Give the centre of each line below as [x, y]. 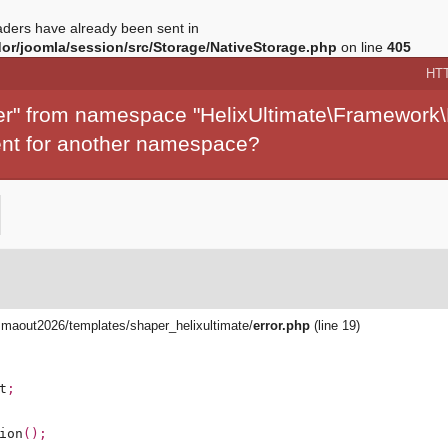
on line [362, 47]
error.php [281, 325]
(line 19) [337, 325]
